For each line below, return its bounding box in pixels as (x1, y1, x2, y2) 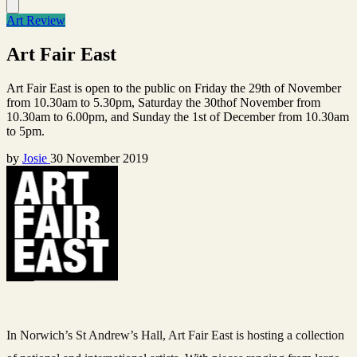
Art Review (6, 14, 65, 27)
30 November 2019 (50, 151, 148, 165)
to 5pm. (6, 124, 45, 138)
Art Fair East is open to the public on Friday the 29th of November (6, 80, 341, 95)
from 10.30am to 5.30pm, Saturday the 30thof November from (6, 95, 320, 109)
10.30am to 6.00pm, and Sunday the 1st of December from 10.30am (6, 109, 349, 124)
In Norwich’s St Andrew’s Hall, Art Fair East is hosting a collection (6, 328, 344, 342)
